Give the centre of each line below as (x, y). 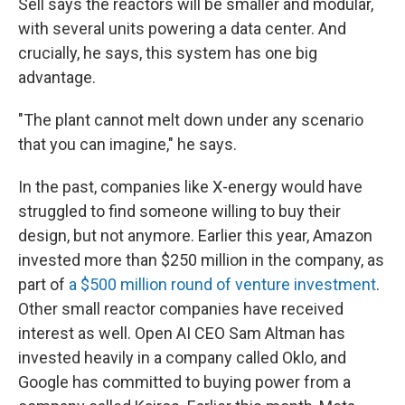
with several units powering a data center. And (182, 28)
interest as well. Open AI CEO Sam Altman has (182, 333)
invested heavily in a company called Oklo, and (182, 358)
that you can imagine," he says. (127, 144)
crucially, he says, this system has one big (168, 53)
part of (43, 284)
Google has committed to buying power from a (184, 382)
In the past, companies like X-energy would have (190, 187)
